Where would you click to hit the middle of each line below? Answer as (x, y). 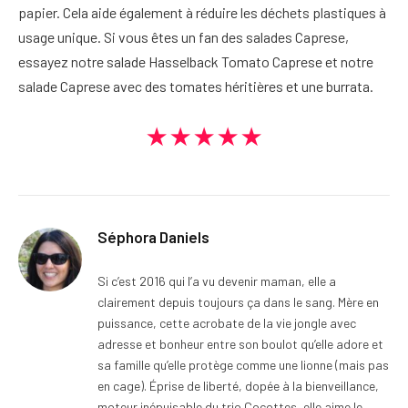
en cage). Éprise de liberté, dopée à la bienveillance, (238, 386)
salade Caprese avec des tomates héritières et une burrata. (196, 86)
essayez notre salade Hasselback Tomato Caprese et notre (196, 61)
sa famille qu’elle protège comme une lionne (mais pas (243, 365)
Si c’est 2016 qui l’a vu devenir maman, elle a (217, 281)
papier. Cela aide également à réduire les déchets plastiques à (202, 12)
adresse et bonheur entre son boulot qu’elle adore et (240, 344)
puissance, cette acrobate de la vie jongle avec (227, 323)
